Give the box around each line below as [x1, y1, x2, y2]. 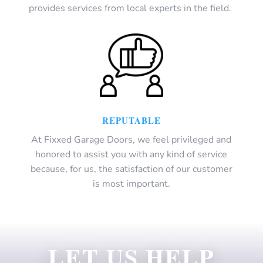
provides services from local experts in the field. [29, 2, 234, 15]
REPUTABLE [102, 113, 161, 127]
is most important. [92, 177, 170, 190]
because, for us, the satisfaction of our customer [30, 162, 232, 176]
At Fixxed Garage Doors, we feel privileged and [31, 133, 232, 146]
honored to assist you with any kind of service [35, 147, 228, 161]
